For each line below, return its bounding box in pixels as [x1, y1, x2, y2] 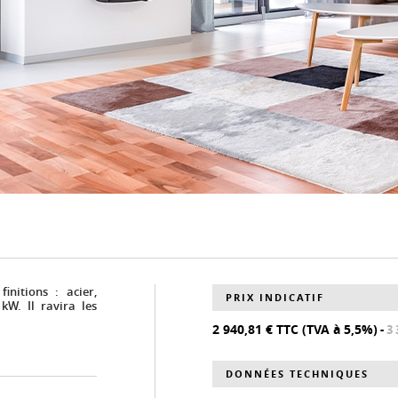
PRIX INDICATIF [226, 291, 324, 304]
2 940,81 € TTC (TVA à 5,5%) [212, 321, 378, 338]
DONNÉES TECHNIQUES [226, 367, 369, 380]
